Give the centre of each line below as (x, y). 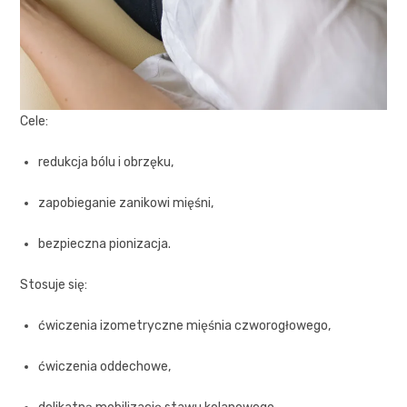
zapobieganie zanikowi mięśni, (126, 203)
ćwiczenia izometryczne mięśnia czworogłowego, (185, 325)
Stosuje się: (54, 284)
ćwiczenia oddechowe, (105, 366)
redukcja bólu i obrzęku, (106, 162)
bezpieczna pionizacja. (105, 243)
